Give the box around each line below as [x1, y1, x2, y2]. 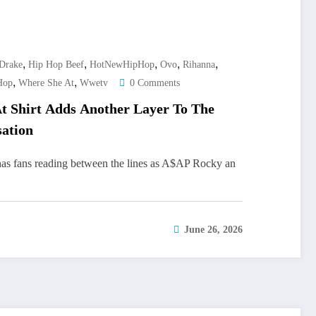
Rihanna [183, 59, 215, 71]
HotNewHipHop [90, 59, 154, 71]
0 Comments [130, 78, 180, 89]
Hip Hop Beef [28, 59, 84, 71]
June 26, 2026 [184, 224, 243, 236]
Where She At [18, 78, 74, 89]
